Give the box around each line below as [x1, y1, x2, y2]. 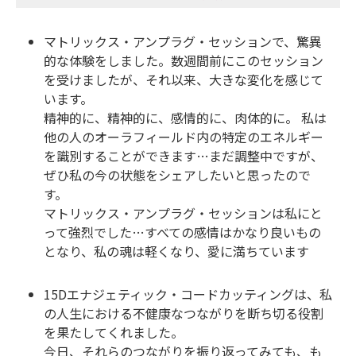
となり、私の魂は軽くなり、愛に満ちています [44, 242, 309, 261]
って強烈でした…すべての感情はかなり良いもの [44, 222, 321, 242]
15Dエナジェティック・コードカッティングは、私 [44, 284, 332, 304]
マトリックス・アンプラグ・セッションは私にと [44, 203, 323, 223]
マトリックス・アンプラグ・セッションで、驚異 [44, 32, 322, 52]
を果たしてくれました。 [44, 323, 184, 342]
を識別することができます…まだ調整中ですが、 [44, 146, 323, 166]
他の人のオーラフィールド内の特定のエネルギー [44, 127, 323, 147]
